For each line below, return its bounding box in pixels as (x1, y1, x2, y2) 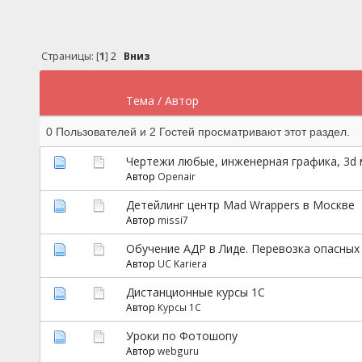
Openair (157, 169, 196, 183)
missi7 (157, 213, 188, 226)
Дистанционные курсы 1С (125, 284, 265, 300)
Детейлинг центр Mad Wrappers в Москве (125, 196, 355, 213)
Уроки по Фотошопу (125, 327, 238, 343)
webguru (157, 343, 199, 357)
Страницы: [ (41, 49, 100, 64)
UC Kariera (157, 256, 207, 270)
